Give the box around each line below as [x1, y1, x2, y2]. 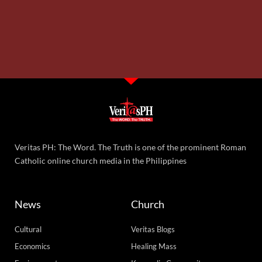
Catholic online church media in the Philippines [15, 156, 187, 166]
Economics [15, 242, 50, 251]
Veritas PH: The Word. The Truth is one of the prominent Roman [15, 142, 246, 153]
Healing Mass [131, 242, 177, 251]
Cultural [15, 225, 42, 235]
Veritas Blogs [131, 225, 175, 235]
